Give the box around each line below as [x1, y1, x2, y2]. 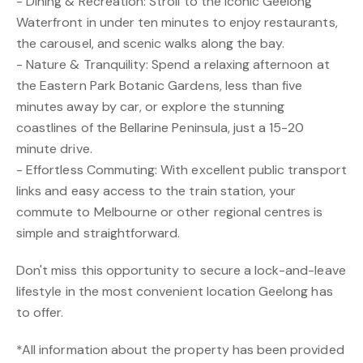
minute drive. [16, 140, 92, 157]
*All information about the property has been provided [16, 341, 344, 358]
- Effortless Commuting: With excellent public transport [16, 161, 347, 178]
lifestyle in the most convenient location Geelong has [16, 283, 333, 300]
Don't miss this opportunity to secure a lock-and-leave [16, 262, 346, 279]
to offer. [16, 304, 64, 321]
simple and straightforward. [16, 224, 181, 241]
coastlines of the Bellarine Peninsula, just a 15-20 [16, 119, 305, 136]
